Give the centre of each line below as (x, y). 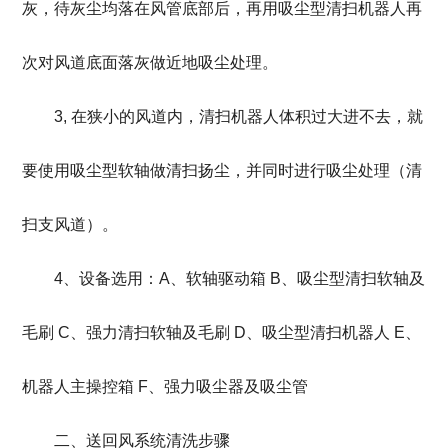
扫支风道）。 (70, 225)
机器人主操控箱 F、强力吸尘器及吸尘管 (165, 387)
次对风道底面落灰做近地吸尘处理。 (150, 63)
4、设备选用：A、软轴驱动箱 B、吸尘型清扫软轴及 (224, 279)
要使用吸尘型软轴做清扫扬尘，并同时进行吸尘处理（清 (222, 171)
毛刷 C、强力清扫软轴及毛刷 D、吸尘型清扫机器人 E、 (222, 333)
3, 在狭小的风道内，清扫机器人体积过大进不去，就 (223, 117)
